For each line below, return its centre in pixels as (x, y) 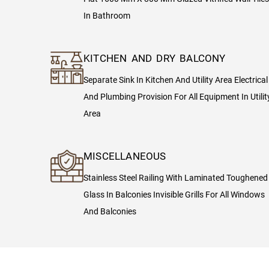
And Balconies (110, 211)
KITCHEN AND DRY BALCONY (155, 58)
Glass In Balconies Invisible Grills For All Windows (174, 194)
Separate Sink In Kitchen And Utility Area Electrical (176, 80)
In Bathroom (107, 15)
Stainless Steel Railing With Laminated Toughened (176, 177)
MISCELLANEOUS (125, 156)
